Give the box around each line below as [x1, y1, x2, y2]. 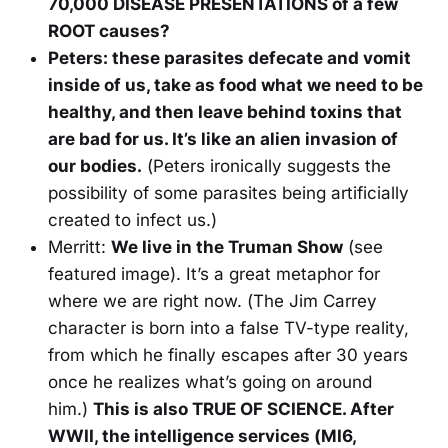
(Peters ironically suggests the [142, 156, 391, 177]
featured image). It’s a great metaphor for [48, 264, 380, 285]
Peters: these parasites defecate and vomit [48, 48, 411, 69]
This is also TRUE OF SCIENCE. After [93, 399, 394, 420]
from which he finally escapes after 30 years [48, 345, 408, 366]
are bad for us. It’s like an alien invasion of [48, 129, 398, 150]
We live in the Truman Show [111, 237, 343, 258]
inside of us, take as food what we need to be [48, 75, 423, 96]
